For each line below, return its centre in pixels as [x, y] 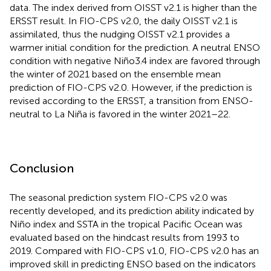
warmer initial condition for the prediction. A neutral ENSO [135, 47]
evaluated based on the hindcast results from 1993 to [125, 237]
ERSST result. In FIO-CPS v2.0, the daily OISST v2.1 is [124, 21]
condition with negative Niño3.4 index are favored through [135, 60]
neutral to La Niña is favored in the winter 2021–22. [120, 114]
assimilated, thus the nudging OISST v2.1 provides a [120, 34]
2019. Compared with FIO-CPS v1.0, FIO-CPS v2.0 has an [134, 250]
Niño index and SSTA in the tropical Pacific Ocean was [126, 224]
